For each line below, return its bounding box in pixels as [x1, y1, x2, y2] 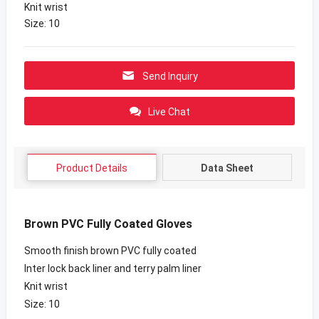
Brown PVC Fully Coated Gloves [23, 216, 192, 231]
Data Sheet [201, 162, 253, 174]
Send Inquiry [142, 70, 198, 82]
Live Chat [147, 105, 190, 117]
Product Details [56, 162, 127, 174]
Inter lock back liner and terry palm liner [23, 262, 202, 274]
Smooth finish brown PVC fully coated [23, 244, 197, 256]
